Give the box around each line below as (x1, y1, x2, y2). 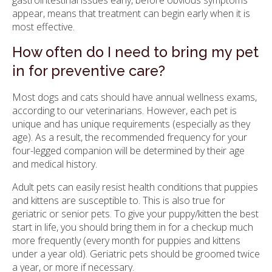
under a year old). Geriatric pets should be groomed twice (12, 247, 260, 261)
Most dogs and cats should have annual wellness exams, (12, 90, 257, 104)
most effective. (12, 20, 75, 34)
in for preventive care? (12, 63, 165, 80)
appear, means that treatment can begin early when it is (12, 7, 250, 21)
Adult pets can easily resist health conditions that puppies (12, 180, 258, 194)
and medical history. (12, 157, 97, 171)
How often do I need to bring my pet (12, 44, 259, 61)
